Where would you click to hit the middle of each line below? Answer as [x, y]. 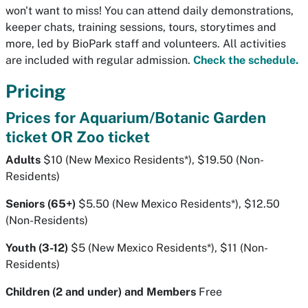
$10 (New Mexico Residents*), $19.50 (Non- [152, 160]
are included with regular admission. [99, 60]
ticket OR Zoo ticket [78, 137]
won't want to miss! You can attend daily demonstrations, [150, 11]
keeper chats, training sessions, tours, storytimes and [141, 27]
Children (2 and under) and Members [101, 292]
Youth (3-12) [37, 248]
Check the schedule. [246, 60]
